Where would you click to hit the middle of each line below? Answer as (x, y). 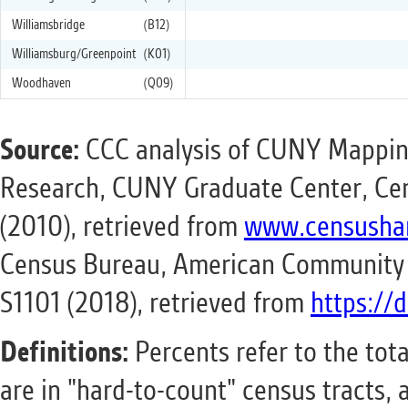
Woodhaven (41, 84)
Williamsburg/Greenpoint (74, 55)
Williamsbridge (48, 25)
